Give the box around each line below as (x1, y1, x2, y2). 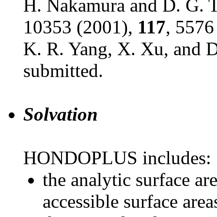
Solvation (23, 104, 98, 125)
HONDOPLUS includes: (23, 147, 211, 169)
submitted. (23, 60, 103, 81)
